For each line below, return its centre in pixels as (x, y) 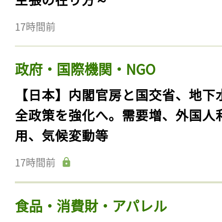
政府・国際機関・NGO (85, 69)
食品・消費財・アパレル (91, 205)
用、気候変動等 (62, 135)
